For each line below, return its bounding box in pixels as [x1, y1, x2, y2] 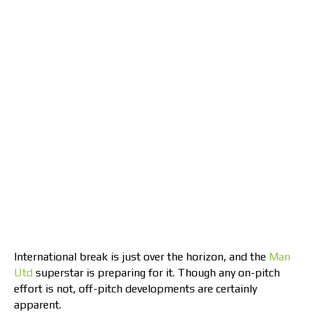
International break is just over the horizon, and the [14, 250, 269, 264]
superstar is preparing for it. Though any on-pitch [33, 266, 280, 280]
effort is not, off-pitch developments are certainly [14, 282, 257, 296]
